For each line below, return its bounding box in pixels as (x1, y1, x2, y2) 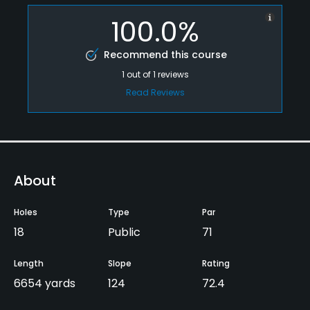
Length (14, 257, 44, 269)
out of (126, 68, 153, 80)
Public (108, 224, 140, 240)
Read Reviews (125, 86, 185, 98)
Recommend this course (103, 47, 227, 62)
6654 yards (14, 275, 75, 291)
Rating (202, 257, 230, 269)
